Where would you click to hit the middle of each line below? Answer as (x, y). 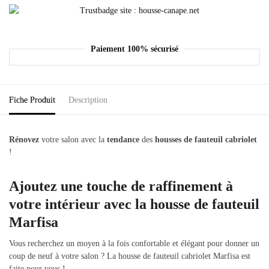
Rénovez (24, 140)
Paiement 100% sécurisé (134, 49)
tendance (123, 140)
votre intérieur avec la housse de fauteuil (134, 204)
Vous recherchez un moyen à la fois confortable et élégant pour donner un (134, 244)
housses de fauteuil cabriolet (206, 140)
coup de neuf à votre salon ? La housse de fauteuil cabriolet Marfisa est (130, 256)
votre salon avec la (73, 140)
